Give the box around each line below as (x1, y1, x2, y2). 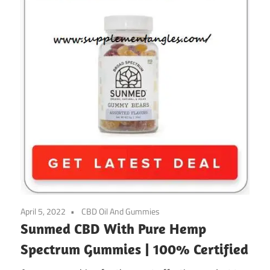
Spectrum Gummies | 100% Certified (20, 239, 248, 258)
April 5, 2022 (20, 204, 66, 218)
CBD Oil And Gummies (81, 204, 160, 218)
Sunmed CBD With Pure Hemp (20, 219, 206, 237)
